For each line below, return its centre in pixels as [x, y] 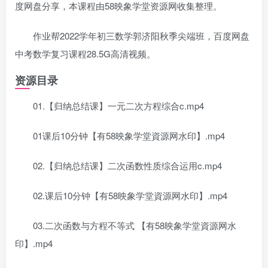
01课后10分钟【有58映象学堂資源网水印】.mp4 [129, 135]
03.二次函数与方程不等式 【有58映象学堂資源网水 [135, 225]
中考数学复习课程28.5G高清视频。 [85, 54]
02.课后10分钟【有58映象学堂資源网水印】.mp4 [130, 195]
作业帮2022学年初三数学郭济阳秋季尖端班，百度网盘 [141, 36]
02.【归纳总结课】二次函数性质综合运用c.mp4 [127, 165]
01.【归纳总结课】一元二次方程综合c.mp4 [118, 106]
